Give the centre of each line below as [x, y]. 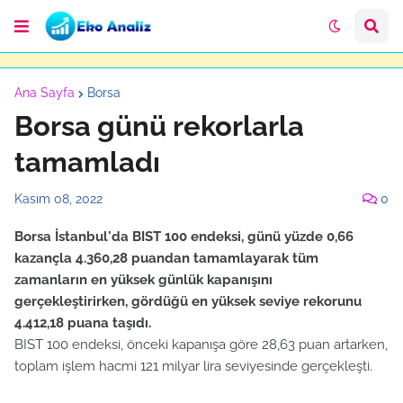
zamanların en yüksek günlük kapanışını [143, 280]
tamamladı [87, 162]
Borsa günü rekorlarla [159, 126]
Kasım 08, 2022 [58, 199]
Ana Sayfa [45, 93]
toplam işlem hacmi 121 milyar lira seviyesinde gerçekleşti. [193, 366]
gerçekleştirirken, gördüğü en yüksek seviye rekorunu [188, 301]
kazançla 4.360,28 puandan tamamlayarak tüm [166, 258]
